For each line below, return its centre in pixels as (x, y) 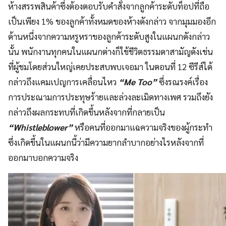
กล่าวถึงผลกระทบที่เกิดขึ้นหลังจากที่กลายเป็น (87, 112)
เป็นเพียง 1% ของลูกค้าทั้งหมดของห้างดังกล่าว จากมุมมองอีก (112, 21)
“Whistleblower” (40, 127)
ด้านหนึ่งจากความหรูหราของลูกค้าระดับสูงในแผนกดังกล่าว (109, 37)
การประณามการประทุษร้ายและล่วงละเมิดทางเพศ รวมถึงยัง (110, 97)
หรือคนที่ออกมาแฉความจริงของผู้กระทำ (143, 127)
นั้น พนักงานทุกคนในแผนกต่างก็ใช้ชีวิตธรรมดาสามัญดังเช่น (110, 52)
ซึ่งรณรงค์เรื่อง (182, 82)
